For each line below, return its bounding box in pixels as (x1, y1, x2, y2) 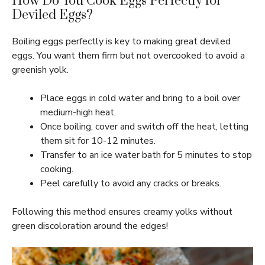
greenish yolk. (12, 63, 69, 76)
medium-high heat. (40, 106, 116, 119)
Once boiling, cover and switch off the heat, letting (40, 120, 248, 133)
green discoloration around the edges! (12, 219, 168, 232)
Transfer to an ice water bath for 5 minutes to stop (40, 148, 252, 161)
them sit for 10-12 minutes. (40, 134, 156, 147)
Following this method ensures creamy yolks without (12, 205, 232, 218)
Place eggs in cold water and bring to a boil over (40, 92, 240, 105)
